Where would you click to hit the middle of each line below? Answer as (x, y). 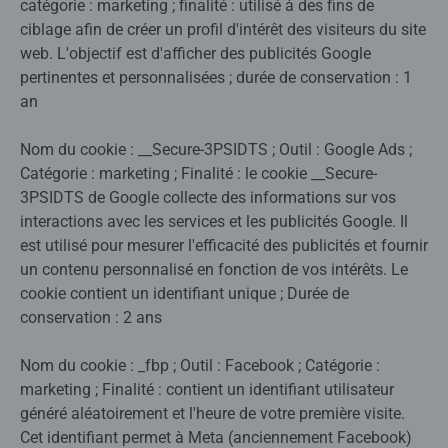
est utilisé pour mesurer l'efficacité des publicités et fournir (224, 246)
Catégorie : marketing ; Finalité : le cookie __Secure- (198, 174)
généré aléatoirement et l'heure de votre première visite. (212, 414)
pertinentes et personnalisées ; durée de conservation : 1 (216, 78)
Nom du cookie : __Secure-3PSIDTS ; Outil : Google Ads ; (216, 150)
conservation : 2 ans (91, 318)
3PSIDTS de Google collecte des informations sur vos (208, 198)
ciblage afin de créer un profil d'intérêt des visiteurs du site (223, 30)
